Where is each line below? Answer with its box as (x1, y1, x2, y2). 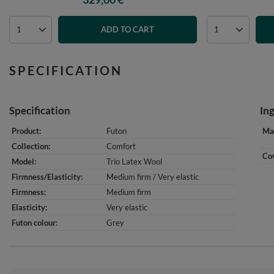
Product (12, 126, 39, 136)
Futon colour (12, 218, 56, 228)
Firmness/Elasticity (12, 172, 81, 182)
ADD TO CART (100, 24, 154, 34)
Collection (12, 141, 48, 151)
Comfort (106, 141, 136, 151)
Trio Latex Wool (106, 157, 162, 166)
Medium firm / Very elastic (106, 172, 199, 182)
